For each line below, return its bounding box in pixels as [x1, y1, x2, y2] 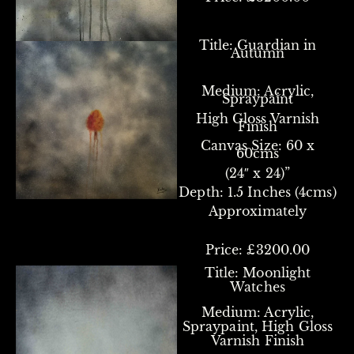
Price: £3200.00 [205, 242, 311, 258]
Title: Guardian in [198, 36, 317, 53]
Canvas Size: [200, 137, 282, 154]
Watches [230, 278, 285, 295]
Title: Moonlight [204, 264, 311, 281]
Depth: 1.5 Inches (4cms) [179, 183, 337, 200]
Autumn [230, 44, 285, 61]
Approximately [208, 203, 307, 220]
